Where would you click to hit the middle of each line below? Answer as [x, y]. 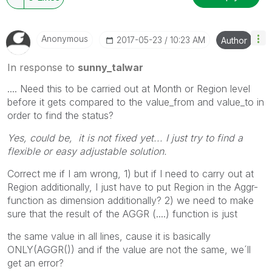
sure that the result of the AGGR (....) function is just [122, 213]
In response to [42, 67]
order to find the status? [60, 115]
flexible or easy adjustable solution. [87, 151]
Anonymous [65, 38]
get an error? [36, 263]
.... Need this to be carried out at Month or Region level [129, 88]
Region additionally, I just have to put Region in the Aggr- [133, 187]
